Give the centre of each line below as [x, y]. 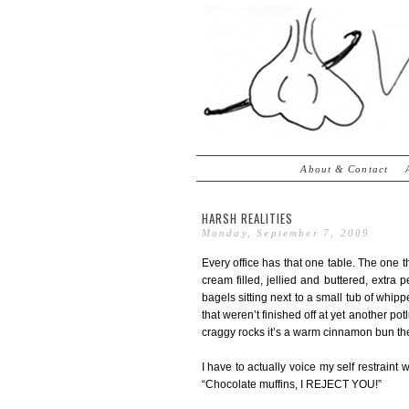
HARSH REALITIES [247, 218]
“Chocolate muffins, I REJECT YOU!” [291, 385]
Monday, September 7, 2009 [286, 233]
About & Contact [344, 169]
